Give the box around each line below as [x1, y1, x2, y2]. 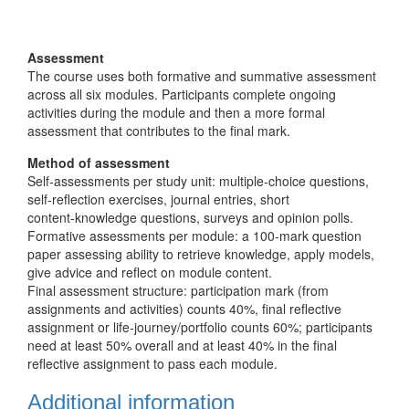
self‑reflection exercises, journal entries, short [27, 190, 289, 208]
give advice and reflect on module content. [27, 263, 272, 281]
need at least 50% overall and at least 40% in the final [27, 336, 337, 354]
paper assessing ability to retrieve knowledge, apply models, [27, 245, 374, 263]
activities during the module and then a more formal [27, 103, 325, 121]
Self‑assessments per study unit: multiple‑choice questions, [27, 172, 369, 190]
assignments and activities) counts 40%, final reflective [27, 299, 341, 318]
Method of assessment [27, 153, 170, 172]
